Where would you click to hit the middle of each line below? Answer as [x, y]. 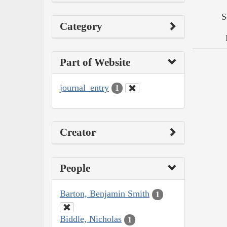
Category [81, 26]
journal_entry [84, 87]
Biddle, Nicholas [91, 219]
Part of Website [95, 62]
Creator [78, 133]
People [75, 168]
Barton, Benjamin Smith [105, 194]
